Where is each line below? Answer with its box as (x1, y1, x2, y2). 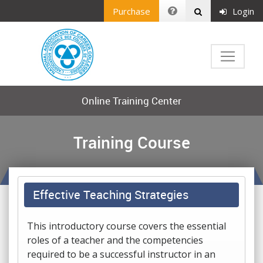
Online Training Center (82, 94, 181, 107)
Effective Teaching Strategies (33, 187, 188, 203)
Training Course (73, 131, 190, 153)
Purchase (113, 5, 150, 17)
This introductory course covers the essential (27, 220, 226, 232)
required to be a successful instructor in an (27, 248, 215, 261)
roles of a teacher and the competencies (27, 234, 203, 247)
